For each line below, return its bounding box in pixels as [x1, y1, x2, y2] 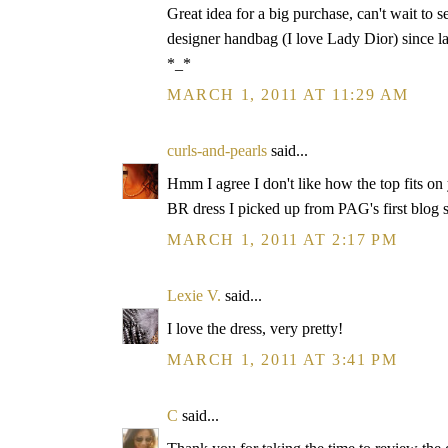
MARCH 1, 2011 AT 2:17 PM [167, 231, 398, 248]
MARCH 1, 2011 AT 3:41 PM [167, 351, 398, 368]
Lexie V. [167, 287, 221, 304]
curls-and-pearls [167, 142, 267, 159]
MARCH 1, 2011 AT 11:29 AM [167, 86, 409, 103]
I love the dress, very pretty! [167, 320, 343, 337]
